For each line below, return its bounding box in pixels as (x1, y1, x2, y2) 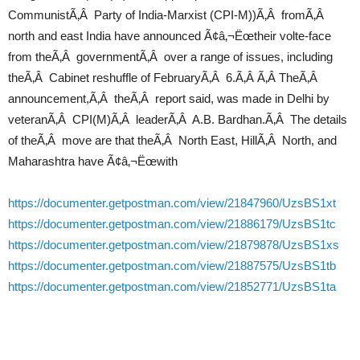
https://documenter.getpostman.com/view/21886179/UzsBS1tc (8, 217, 336, 231)
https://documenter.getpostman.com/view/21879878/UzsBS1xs (8, 238, 339, 252)
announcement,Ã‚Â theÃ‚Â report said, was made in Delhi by (8, 92, 329, 105)
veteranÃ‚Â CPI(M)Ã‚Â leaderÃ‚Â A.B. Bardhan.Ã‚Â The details (8, 112, 347, 126)
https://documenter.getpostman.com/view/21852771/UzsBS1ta (8, 280, 336, 293)
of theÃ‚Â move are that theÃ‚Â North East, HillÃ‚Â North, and (8, 133, 337, 147)
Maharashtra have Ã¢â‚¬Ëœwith (8, 154, 178, 168)
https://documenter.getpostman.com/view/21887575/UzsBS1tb (8, 259, 336, 272)
